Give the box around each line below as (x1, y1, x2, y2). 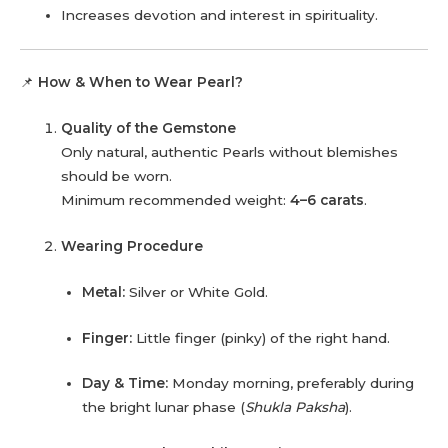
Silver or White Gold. (124, 283, 268, 300)
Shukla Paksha (244, 399, 345, 416)
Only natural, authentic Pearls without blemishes (61, 143, 399, 160)
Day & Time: (81, 375, 168, 392)
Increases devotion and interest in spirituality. (61, 6, 379, 23)
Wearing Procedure (61, 237, 204, 254)
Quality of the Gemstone (61, 119, 237, 136)
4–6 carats (290, 191, 365, 208)
